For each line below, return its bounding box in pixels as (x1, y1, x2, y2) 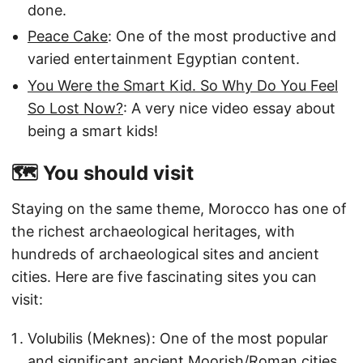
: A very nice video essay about (123, 100, 335, 117)
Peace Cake (28, 28, 108, 45)
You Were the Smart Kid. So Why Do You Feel (28, 77, 338, 95)
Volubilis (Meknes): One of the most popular (28, 330, 328, 348)
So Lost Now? (28, 100, 123, 117)
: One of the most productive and (108, 28, 336, 45)
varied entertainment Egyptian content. (28, 50, 300, 68)
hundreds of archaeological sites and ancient (11, 246, 319, 263)
